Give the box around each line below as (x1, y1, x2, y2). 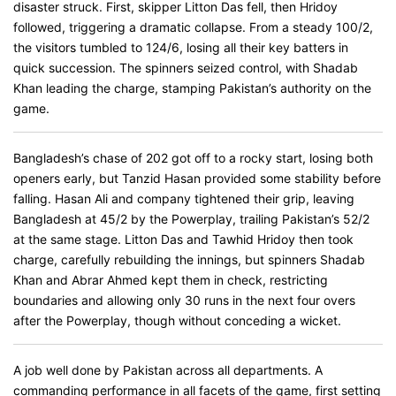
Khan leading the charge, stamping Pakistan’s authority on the (13, 80, 371, 95)
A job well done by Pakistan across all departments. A (13, 362, 323, 377)
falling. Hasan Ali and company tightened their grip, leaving (13, 191, 354, 206)
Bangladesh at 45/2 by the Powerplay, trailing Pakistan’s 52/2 (13, 211, 369, 226)
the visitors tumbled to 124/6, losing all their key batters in (13, 40, 348, 55)
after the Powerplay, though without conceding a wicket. (13, 313, 341, 328)
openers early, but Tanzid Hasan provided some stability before (13, 171, 381, 186)
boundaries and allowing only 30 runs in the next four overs (13, 293, 355, 308)
